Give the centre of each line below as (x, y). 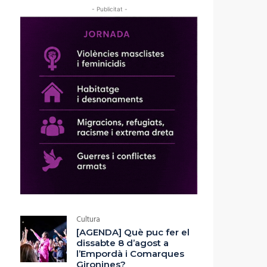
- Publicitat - (110, 9)
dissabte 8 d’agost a (122, 243)
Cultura (88, 220)
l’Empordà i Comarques (130, 254)
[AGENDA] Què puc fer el (133, 232)
